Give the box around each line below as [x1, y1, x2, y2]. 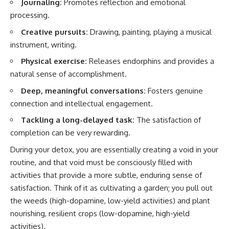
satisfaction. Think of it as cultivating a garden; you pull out [10, 182, 213, 193]
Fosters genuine [146, 85, 203, 96]
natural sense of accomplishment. [10, 69, 127, 79]
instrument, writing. [10, 39, 77, 50]
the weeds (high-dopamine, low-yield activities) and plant [10, 195, 210, 205]
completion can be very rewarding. [10, 128, 130, 138]
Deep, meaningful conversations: [21, 85, 146, 96]
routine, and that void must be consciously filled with [10, 157, 192, 167]
